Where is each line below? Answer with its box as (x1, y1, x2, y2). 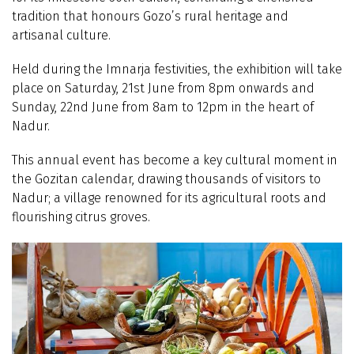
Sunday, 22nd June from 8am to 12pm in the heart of (12, 100, 314, 115)
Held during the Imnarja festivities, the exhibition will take (12, 62, 342, 77)
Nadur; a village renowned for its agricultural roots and (12, 190, 326, 206)
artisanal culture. (12, 28, 111, 43)
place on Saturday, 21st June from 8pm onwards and (12, 81, 314, 96)
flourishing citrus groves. (12, 209, 150, 225)
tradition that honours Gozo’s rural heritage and (12, 9, 288, 24)
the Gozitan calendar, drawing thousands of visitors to (12, 171, 321, 187)
